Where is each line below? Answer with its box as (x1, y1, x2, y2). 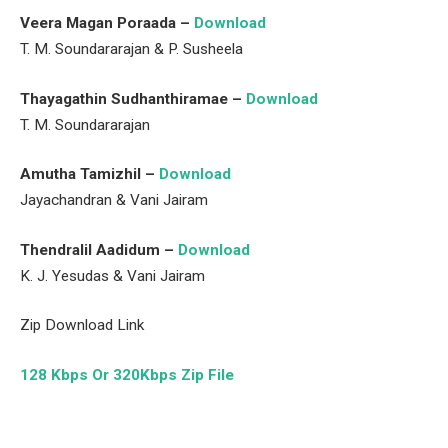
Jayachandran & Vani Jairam (20, 191, 208, 210)
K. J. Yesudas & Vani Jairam (20, 266, 205, 285)
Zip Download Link (20, 316, 144, 335)
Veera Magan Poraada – (20, 13, 194, 32)
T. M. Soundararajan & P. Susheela (20, 39, 243, 58)
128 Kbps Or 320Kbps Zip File (20, 366, 234, 385)
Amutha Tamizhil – (20, 165, 155, 184)
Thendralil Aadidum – (20, 240, 178, 259)
